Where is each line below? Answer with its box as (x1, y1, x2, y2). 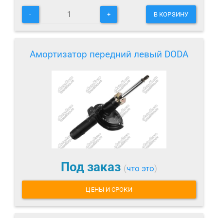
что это (127, 163, 154, 174)
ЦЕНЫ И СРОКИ (86, 185, 132, 193)
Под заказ (61, 160, 124, 175)
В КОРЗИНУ (154, 11, 188, 18)
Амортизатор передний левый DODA (30, 49, 188, 60)
